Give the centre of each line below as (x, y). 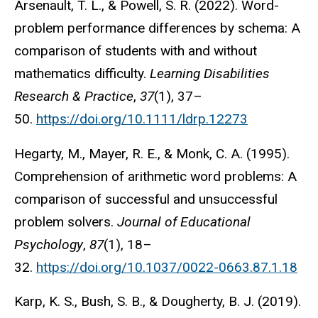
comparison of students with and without (136, 50)
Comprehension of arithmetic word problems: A (155, 176)
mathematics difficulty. (82, 73)
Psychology (49, 244)
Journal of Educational (184, 221)
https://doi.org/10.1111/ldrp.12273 (142, 119)
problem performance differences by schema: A (157, 28)
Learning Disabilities (210, 73)
